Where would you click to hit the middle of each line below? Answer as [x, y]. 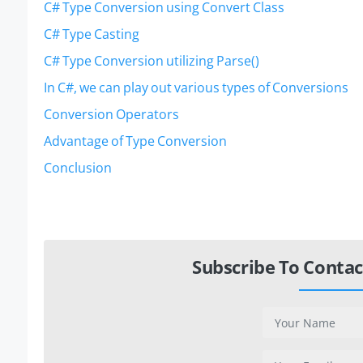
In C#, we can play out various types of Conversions [196, 88]
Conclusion [78, 168]
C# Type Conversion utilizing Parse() [152, 61]
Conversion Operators [111, 115]
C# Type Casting [92, 34]
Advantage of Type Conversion [135, 141]
